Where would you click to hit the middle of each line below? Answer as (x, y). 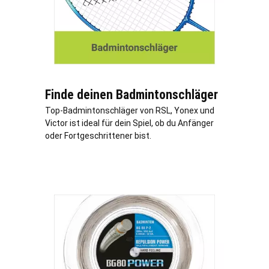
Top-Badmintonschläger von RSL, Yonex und (130, 110)
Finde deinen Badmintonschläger (131, 94)
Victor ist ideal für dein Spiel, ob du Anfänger (129, 123)
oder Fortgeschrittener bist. (98, 135)
